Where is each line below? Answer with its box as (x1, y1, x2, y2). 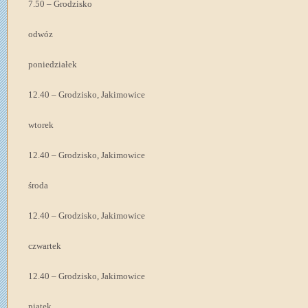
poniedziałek (28, 59, 77, 69)
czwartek (28, 241, 61, 251)
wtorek (28, 120, 54, 130)
